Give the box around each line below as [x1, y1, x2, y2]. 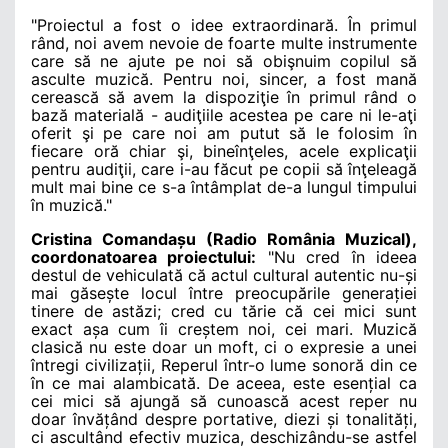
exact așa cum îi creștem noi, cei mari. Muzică [31, 318, 417, 339]
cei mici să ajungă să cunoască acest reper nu [31, 390, 417, 411]
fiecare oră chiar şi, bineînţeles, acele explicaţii [31, 140, 417, 161]
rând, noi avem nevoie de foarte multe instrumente [31, 32, 417, 53]
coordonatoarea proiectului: [31, 246, 257, 267]
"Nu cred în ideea [267, 246, 418, 267]
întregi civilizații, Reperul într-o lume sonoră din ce [31, 354, 417, 375]
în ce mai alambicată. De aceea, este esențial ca [31, 372, 417, 393]
